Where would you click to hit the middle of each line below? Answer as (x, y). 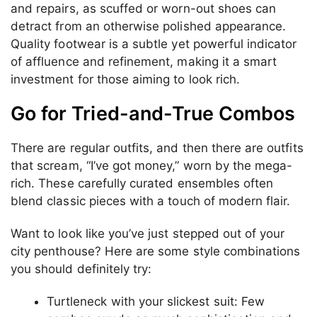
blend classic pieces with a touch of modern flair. (151, 201)
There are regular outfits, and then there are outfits (157, 148)
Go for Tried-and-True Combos (153, 114)
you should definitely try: (81, 269)
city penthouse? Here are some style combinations (156, 252)
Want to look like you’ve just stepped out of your (148, 234)
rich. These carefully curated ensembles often (142, 184)
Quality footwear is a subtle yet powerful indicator (154, 44)
